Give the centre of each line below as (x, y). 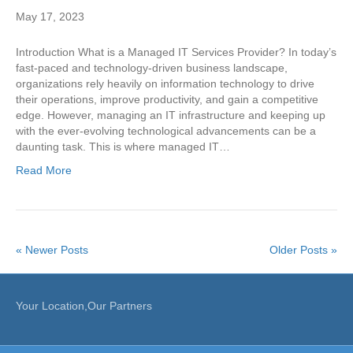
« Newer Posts (52, 250)
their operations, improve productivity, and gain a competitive (167, 99)
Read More (44, 170)
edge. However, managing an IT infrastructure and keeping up (171, 115)
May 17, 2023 (50, 17)
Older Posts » (303, 250)
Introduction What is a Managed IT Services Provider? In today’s (176, 52)
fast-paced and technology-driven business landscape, (152, 68)
